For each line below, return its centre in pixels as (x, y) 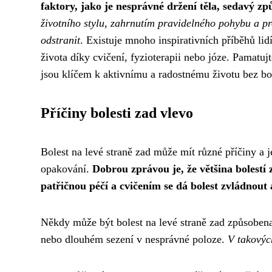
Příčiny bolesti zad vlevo (117, 113)
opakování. (66, 169)
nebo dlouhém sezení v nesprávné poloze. (134, 239)
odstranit (60, 40)
